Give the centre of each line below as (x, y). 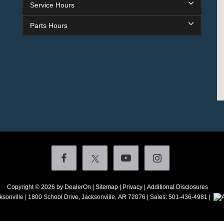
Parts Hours (49, 25)
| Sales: (157, 197)
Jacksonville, (98, 197)
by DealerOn (73, 187)
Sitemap (106, 187)
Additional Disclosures (177, 187)
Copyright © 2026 (31, 187)
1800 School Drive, (53, 197)
